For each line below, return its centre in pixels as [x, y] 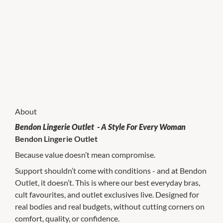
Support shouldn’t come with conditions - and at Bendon [111, 171]
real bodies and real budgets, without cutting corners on [110, 207]
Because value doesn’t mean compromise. [85, 155]
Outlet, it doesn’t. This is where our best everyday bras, [108, 183]
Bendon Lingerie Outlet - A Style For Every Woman [100, 127]
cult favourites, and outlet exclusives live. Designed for [107, 195]
